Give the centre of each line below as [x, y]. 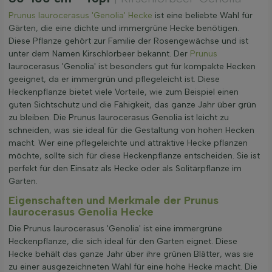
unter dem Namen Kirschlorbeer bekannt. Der [99, 54]
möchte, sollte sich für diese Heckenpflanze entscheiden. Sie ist [134, 156]
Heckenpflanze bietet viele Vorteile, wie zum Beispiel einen [124, 92]
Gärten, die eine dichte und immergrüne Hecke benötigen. [124, 29]
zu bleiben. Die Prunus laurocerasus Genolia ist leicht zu [119, 118]
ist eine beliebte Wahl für [202, 16]
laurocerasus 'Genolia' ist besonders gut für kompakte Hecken [132, 67]
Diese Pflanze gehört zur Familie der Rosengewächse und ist [128, 41]
